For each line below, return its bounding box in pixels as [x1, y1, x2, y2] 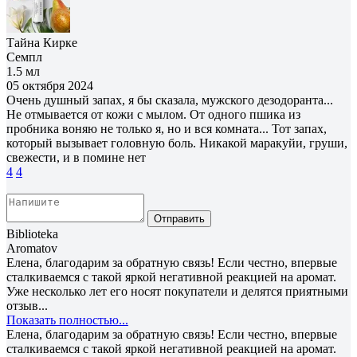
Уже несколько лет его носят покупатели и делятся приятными [6, 284, 348, 298]
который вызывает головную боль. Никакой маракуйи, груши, [6, 135, 347, 150]
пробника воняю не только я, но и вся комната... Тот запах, [6, 121, 327, 135]
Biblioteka [6, 226, 58, 241]
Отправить [154, 212, 205, 225]
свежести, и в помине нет [6, 150, 146, 164]
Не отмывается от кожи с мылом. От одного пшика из [6, 107, 300, 121]
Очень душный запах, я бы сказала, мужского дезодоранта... [6, 92, 333, 107]
